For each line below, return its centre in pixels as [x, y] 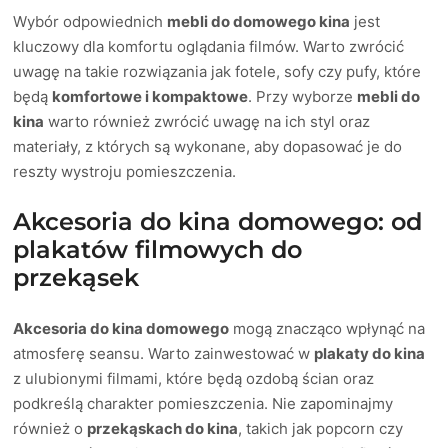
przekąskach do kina [163, 428]
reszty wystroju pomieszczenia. [125, 171]
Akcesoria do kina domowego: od [218, 221]
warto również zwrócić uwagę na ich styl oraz [207, 121]
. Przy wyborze [303, 96]
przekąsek [76, 277]
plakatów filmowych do [158, 249]
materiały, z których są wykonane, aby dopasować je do [208, 146]
